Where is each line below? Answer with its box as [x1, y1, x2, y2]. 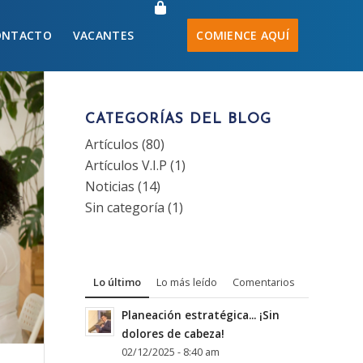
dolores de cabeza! [122, 326, 225, 341]
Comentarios [233, 275, 296, 289]
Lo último [93, 275, 142, 289]
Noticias [85, 177, 135, 195]
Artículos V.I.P [85, 156, 168, 174]
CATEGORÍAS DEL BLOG [85, 113, 272, 126]
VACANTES [72, 28, 135, 43]
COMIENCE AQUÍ [196, 28, 289, 43]
